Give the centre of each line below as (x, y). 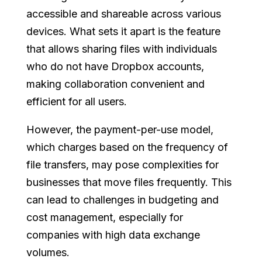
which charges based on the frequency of (127, 147)
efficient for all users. (76, 101)
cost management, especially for (104, 217)
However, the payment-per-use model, (120, 130)
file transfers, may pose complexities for (122, 165)
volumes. (48, 252)
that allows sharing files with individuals (121, 49)
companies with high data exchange (113, 235)
